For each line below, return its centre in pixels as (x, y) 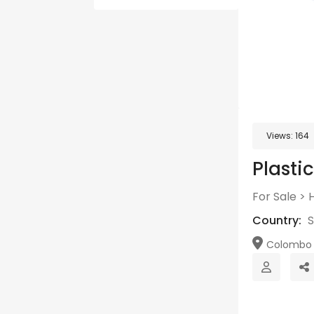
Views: (281, 136)
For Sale (274, 197)
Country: (278, 220)
